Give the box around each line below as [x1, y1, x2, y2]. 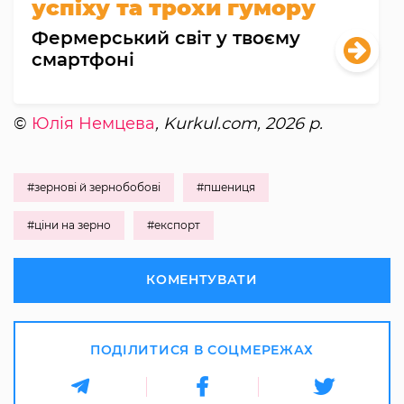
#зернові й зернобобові [27, 179, 161, 194]
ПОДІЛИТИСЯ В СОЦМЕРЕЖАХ [89, 341, 315, 358]
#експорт [147, 217, 200, 232]
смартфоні [32, 48, 134, 70]
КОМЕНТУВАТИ [146, 271, 258, 288]
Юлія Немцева [32, 113, 155, 133]
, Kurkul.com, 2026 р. [155, 113, 323, 133]
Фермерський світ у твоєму [32, 26, 300, 49]
